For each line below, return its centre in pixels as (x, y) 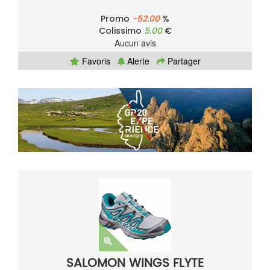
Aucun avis (135, 43)
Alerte (137, 61)
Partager (183, 61)
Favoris (95, 61)
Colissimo (121, 31)
